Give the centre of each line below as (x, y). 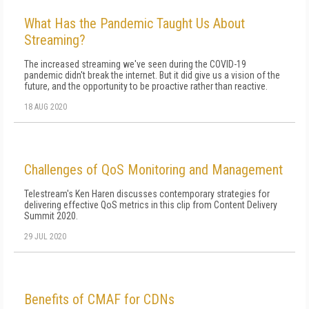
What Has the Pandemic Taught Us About (134, 23)
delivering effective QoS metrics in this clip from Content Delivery (151, 205)
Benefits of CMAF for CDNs (99, 299)
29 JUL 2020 (45, 237)
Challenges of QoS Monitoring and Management (153, 170)
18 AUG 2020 (46, 107)
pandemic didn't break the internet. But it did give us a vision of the (152, 75)
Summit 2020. (51, 216)
